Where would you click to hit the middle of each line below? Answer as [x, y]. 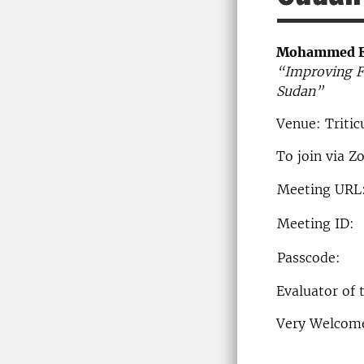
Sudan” [300, 91]
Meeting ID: [316, 223]
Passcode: [309, 258]
